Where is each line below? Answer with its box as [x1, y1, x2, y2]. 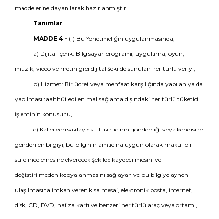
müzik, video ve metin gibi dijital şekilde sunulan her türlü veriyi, [15, 65, 195, 72]
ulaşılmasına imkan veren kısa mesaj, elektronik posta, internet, [15, 186, 193, 194]
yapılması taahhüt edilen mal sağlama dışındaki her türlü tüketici [15, 95, 198, 103]
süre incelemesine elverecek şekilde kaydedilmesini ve [15, 156, 161, 163]
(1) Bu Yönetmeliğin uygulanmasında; [67, 35, 175, 42]
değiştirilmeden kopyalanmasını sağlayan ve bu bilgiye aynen [15, 171, 188, 178]
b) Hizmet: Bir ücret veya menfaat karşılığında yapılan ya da [33, 80, 203, 88]
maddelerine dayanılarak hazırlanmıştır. [15, 4, 128, 12]
